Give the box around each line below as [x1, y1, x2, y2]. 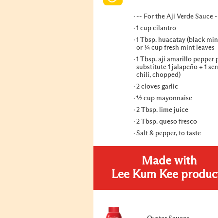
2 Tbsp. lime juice [136, 107, 188, 113]
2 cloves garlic [136, 83, 178, 90]
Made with [141, 155, 197, 167]
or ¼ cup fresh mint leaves [136, 44, 215, 51]
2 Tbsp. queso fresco [136, 118, 197, 125]
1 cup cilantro [136, 25, 176, 32]
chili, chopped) [136, 72, 181, 78]
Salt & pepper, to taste [136, 130, 201, 137]
